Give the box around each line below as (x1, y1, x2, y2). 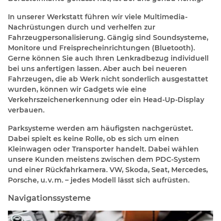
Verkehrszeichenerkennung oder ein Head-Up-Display (8, 95, 204, 104)
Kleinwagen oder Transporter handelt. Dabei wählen (8, 144, 199, 153)
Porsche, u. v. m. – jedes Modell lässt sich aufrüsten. (8, 175, 189, 184)
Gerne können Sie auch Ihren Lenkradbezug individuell (8, 53, 209, 63)
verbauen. (8, 105, 44, 114)
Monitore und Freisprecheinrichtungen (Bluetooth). (8, 43, 195, 52)
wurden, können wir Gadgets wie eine (8, 84, 147, 94)
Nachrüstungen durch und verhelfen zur (8, 22, 155, 32)
